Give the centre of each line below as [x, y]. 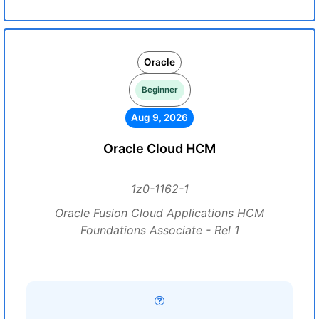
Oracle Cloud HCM [159, 148]
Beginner [159, 90]
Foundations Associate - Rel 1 [159, 230]
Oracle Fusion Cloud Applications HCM [159, 213]
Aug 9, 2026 [159, 117]
